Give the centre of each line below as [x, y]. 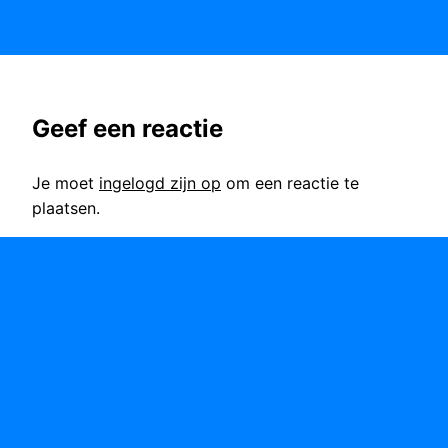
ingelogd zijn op [160, 183]
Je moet [65, 183]
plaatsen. [66, 208]
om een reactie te [290, 183]
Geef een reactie [127, 129]
